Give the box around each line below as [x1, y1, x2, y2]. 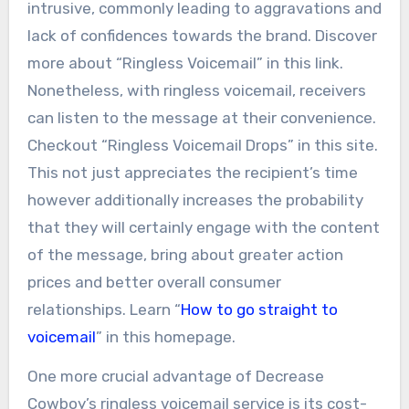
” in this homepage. [95, 327, 236, 346]
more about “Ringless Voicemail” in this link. [26, 53, 343, 72]
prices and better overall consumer [26, 272, 281, 291]
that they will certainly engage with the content [26, 217, 380, 236]
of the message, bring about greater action [26, 245, 343, 264]
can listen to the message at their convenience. [26, 108, 376, 127]
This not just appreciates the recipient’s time [26, 163, 358, 182]
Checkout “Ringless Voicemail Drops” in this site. [26, 135, 378, 154]
